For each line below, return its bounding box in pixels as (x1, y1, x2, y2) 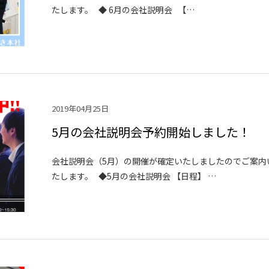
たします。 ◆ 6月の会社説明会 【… (52, 3, 195, 16)
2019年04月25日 (52, 102, 109, 114)
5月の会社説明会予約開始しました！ (52, 122, 251, 141)
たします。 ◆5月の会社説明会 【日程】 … (52, 169, 217, 182)
